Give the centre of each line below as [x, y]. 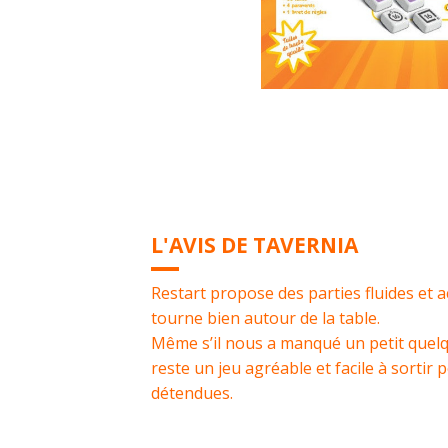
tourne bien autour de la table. [265, 317]
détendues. [191, 392]
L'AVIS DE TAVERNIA [254, 244]
